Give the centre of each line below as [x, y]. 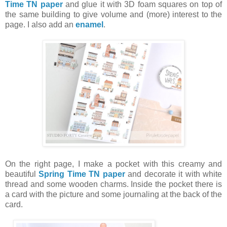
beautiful [22, 174]
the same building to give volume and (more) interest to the [113, 15]
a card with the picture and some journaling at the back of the [113, 195]
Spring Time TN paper [83, 174]
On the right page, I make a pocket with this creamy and [113, 164]
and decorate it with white [175, 174]
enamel [89, 25]
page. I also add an [40, 25]
